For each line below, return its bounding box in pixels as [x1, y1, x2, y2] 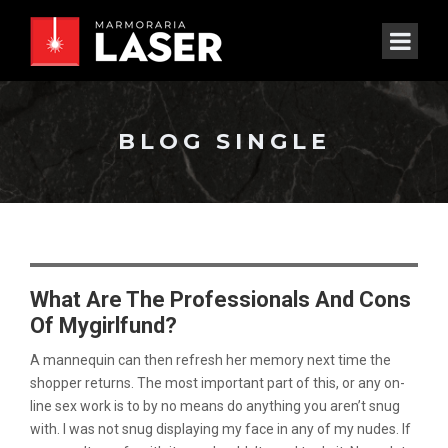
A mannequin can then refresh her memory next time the [30, 352, 391, 368]
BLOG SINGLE [117, 128, 331, 155]
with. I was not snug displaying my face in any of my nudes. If [30, 421, 411, 437]
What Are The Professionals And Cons [30, 287, 411, 312]
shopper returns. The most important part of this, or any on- [30, 375, 405, 391]
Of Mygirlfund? [30, 313, 177, 338]
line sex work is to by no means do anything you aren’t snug [30, 398, 400, 414]
